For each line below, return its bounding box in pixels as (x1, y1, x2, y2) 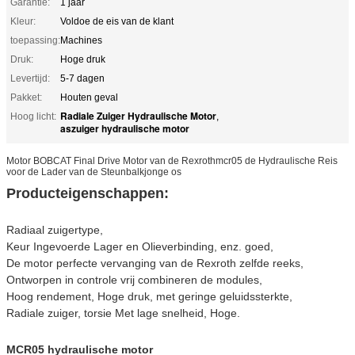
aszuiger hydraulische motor (60, 120, 189, 136)
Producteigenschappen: (6, 185, 169, 201)
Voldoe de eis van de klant (60, 15, 174, 27)
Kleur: (10, 15, 36, 27)
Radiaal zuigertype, (6, 223, 103, 236)
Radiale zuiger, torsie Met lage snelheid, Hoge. (6, 306, 240, 319)
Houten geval (60, 91, 118, 103)
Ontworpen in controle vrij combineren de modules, (6, 273, 262, 286)
